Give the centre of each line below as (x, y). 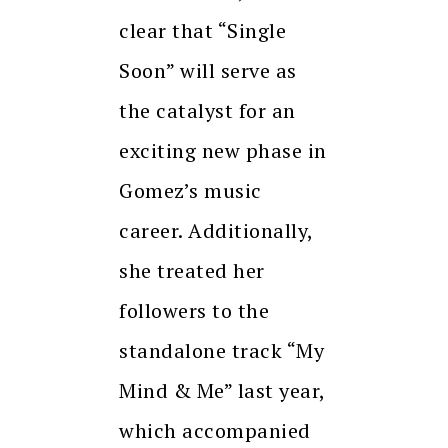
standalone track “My (221, 351)
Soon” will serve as (208, 71)
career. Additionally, (216, 231)
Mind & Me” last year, (222, 391)
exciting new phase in (223, 151)
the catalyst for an (207, 111)
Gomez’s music (190, 191)
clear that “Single (202, 31)
